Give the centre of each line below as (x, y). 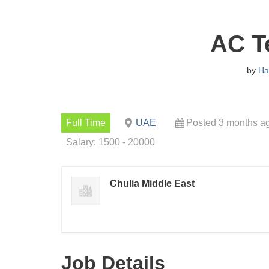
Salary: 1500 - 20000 (110, 142)
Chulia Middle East (152, 183)
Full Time (86, 123)
